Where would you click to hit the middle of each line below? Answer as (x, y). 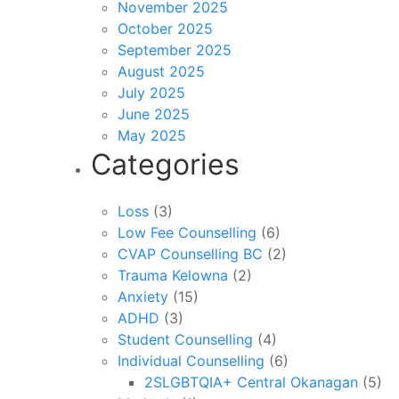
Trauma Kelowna (173, 275)
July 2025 (151, 93)
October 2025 (165, 28)
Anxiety (143, 297)
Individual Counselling (191, 361)
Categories (165, 164)
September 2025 (175, 50)
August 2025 (161, 71)
